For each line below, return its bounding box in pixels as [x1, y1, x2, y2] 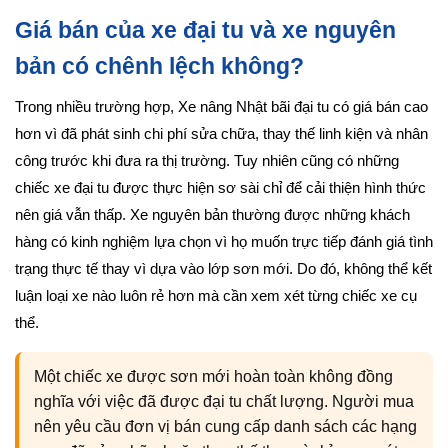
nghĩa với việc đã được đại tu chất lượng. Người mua [34, 392, 414, 410]
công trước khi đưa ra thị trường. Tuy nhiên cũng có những [15, 152, 399, 169]
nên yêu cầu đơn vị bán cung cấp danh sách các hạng [34, 417, 417, 435]
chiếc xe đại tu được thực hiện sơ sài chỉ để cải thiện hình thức [15, 179, 426, 196]
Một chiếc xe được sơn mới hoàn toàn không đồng [34, 367, 393, 385]
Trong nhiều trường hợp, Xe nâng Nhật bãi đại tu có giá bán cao [15, 98, 428, 115]
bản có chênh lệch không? [15, 52, 304, 79]
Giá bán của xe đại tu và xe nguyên [15, 16, 396, 43]
